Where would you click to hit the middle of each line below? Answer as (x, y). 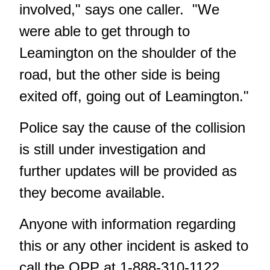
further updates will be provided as (128, 171)
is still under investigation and (112, 149)
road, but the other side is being (120, 75)
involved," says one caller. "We (119, 10)
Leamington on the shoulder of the (128, 53)
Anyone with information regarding (127, 224)
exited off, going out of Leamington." (134, 96)
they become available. (92, 193)
